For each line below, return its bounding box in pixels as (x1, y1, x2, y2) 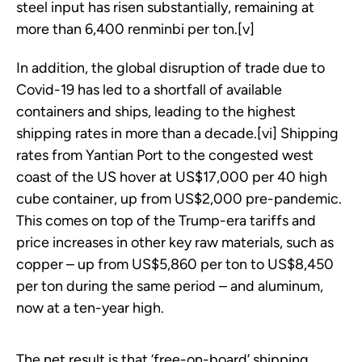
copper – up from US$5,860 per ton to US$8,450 (16, 255, 334, 274)
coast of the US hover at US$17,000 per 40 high (16, 168, 327, 187)
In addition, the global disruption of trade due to (16, 59, 325, 78)
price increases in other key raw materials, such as (16, 234, 334, 252)
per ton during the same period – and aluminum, (16, 277, 323, 296)
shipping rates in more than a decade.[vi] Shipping (16, 124, 339, 143)
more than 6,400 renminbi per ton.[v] (16, 20, 255, 39)
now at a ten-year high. (16, 299, 164, 318)
